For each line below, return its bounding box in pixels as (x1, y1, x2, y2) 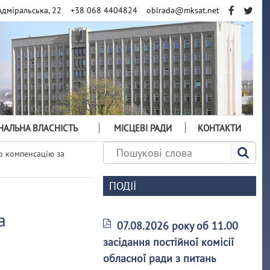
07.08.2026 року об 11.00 (117, 219, 239, 233)
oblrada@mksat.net (146, 5, 219, 16)
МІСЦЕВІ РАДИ (113, 122, 172, 134)
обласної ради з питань (103, 251, 216, 265)
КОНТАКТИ (197, 122, 241, 134)
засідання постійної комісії (103, 235, 234, 249)
